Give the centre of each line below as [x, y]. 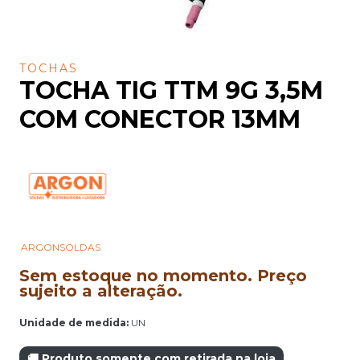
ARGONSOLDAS [61, 247]
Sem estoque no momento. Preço [163, 275]
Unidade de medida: [74, 322]
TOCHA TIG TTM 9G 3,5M [171, 90]
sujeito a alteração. [101, 290]
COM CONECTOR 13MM [160, 119]
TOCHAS [49, 68]
